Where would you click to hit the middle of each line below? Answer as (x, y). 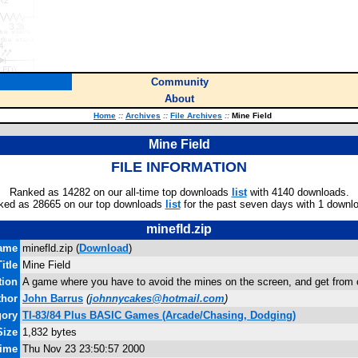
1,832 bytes (50, 332)
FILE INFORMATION (179, 167)
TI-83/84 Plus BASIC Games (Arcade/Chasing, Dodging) (159, 315)
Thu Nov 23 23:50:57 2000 (84, 349)
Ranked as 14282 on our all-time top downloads (120, 192)
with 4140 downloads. (298, 192)
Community (179, 82)
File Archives (196, 115)
